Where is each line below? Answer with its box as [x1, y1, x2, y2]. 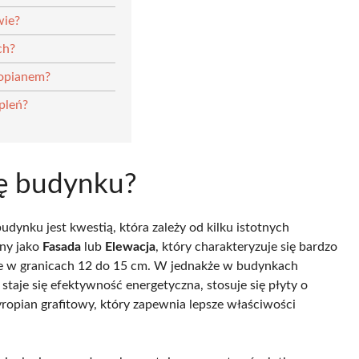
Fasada [42, 240, 81, 253]
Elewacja [105, 240, 155, 253]
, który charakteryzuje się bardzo [155, 240, 337, 253]
